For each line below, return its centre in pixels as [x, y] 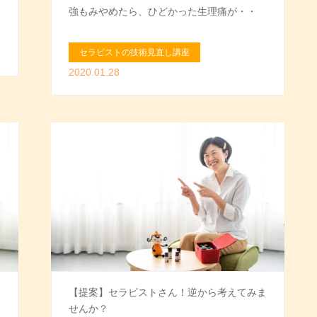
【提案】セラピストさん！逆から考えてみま [168, 293]
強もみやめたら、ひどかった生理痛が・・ [163, 11]
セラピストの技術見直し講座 [135, 53]
